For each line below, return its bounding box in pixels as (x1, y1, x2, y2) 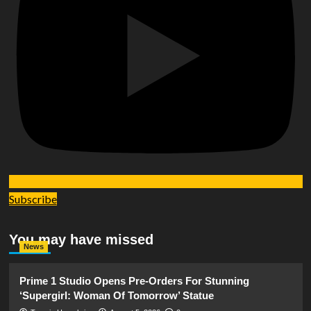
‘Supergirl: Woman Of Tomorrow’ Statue (19, 289, 214, 301)
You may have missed (8, 231, 153, 247)
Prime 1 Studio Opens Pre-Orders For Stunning (19, 274, 249, 287)
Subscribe (8, 192, 57, 205)
